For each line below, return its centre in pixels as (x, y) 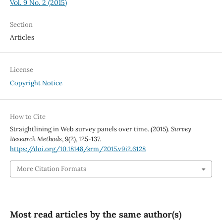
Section (21, 24)
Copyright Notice (36, 83)
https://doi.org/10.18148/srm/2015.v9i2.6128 (78, 149)
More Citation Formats (51, 169)
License (21, 69)
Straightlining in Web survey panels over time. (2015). (90, 129)
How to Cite (28, 116)
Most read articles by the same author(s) (95, 215)
